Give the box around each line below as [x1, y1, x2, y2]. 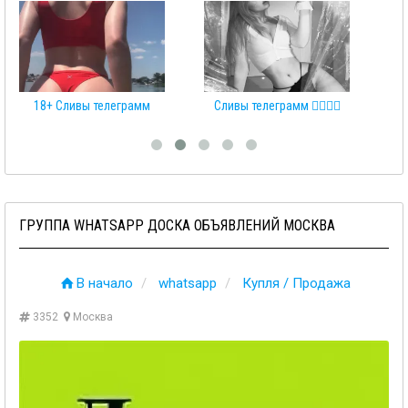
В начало [76, 275, 133, 291]
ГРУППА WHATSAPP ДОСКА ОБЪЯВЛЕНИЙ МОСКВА [19, 217, 335, 234]
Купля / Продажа [241, 275, 351, 291]
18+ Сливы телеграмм [34, 98, 150, 113]
